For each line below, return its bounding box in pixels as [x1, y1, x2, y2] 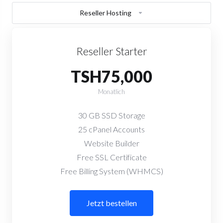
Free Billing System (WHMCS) [60, 166, 163, 176]
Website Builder [84, 138, 139, 148]
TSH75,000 [71, 67, 152, 86]
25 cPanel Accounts [78, 124, 145, 134]
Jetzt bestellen [86, 198, 137, 208]
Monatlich [98, 88, 125, 96]
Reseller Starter [76, 45, 147, 57]
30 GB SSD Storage [78, 111, 145, 120]
